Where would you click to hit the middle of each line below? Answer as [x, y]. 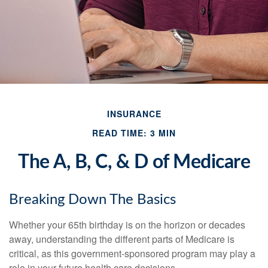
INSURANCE [134, 114]
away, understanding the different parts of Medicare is [122, 239]
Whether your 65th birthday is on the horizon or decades [127, 225]
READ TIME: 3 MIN [134, 133]
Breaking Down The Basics [92, 200]
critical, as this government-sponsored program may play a [132, 253]
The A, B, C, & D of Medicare [134, 162]
